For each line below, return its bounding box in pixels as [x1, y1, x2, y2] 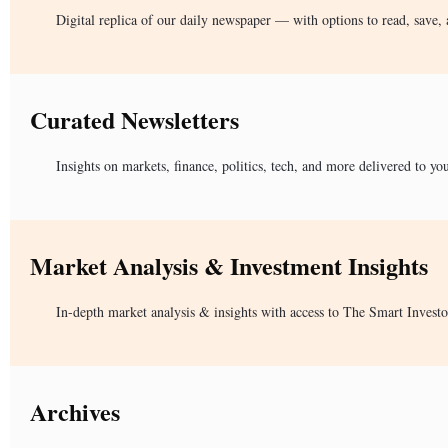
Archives [30, 393, 120, 429]
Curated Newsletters [30, 101, 239, 137]
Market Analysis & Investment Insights [30, 247, 428, 283]
